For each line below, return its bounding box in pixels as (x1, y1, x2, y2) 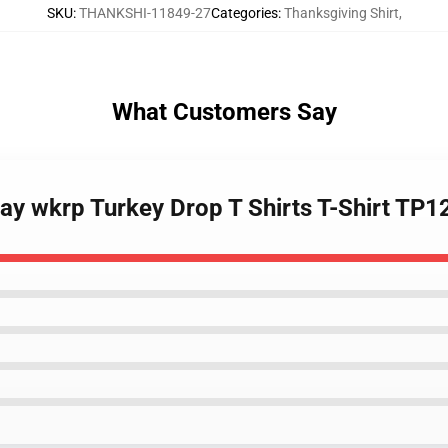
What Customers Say (111, 98, 337, 126)
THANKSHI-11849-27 (78, 5, 211, 21)
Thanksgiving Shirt (283, 5, 399, 21)
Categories (210, 5, 278, 21)
